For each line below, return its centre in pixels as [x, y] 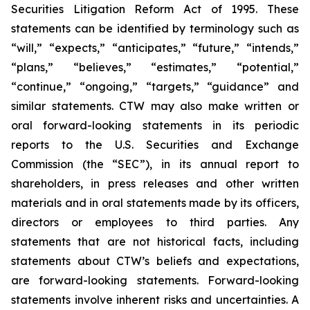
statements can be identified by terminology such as [155, 28]
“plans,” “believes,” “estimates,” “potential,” [155, 67]
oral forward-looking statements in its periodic [155, 125]
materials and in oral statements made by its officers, [155, 203]
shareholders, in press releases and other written [155, 183]
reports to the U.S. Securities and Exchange [155, 145]
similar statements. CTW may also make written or [155, 106]
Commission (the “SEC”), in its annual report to [155, 164]
